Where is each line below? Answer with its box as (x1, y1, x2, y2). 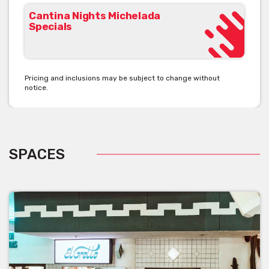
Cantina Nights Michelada (29, 9, 160, 22)
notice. (25, 83, 48, 92)
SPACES (9, 145, 65, 163)
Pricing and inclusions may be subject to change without (25, 73, 220, 82)
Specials (29, 20, 72, 32)
